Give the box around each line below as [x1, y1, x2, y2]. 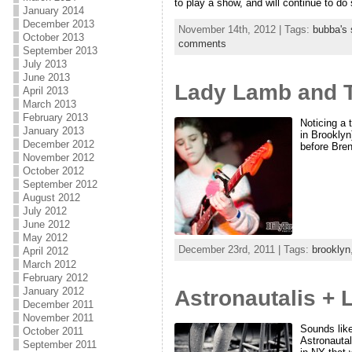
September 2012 [22, 178, 97, 190]
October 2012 [22, 165, 84, 177]
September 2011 [22, 339, 97, 350]
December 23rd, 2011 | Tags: [178, 243, 312, 255]
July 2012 [22, 205, 67, 217]
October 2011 [22, 325, 83, 337]
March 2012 [22, 258, 76, 270]
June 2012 [22, 218, 70, 230]
